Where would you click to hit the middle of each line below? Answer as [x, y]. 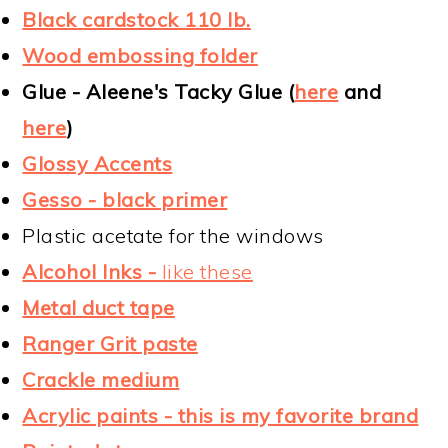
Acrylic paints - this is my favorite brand [220, 415]
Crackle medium [101, 379]
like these [207, 271]
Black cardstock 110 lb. [136, 19]
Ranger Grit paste [110, 343]
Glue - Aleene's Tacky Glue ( [158, 91]
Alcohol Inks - [92, 271]
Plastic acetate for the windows [173, 235]
